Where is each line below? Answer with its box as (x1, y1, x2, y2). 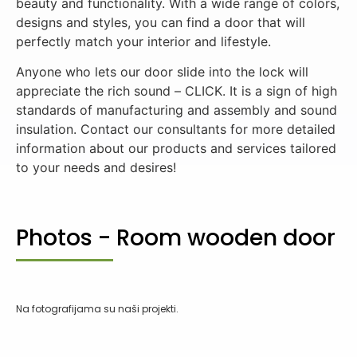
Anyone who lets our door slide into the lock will (16, 63, 308, 80)
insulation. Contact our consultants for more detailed (16, 120, 335, 137)
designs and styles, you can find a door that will (16, 14, 305, 30)
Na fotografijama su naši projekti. (16, 301, 178, 316)
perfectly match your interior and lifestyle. (16, 33, 271, 49)
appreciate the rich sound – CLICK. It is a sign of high (16, 82, 337, 99)
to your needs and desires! (16, 159, 176, 175)
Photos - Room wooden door (16, 222, 335, 253)
